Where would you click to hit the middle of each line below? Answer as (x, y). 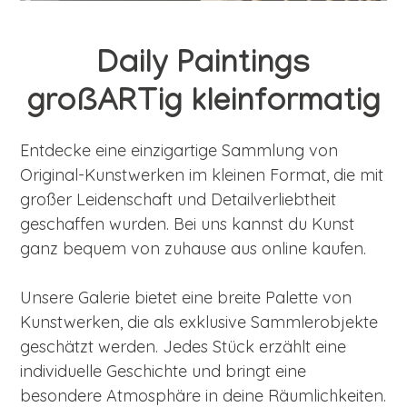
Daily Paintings (203, 66)
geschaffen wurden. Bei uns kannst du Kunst (188, 223)
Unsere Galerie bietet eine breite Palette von (186, 297)
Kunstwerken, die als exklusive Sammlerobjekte (199, 322)
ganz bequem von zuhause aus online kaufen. (194, 248)
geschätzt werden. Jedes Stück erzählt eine (184, 346)
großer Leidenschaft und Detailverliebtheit (179, 199)
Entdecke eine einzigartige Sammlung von (179, 150)
